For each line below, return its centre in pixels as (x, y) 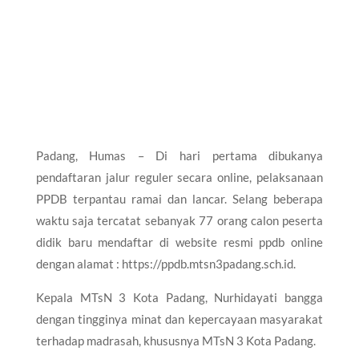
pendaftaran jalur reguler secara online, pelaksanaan (179, 177)
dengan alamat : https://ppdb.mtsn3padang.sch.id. (165, 263)
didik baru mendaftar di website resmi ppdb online (179, 242)
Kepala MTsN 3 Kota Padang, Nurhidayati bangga (179, 297)
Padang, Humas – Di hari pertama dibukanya (179, 155)
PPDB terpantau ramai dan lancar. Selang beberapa (179, 198)
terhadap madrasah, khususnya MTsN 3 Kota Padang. (175, 340)
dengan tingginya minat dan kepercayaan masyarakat (179, 319)
